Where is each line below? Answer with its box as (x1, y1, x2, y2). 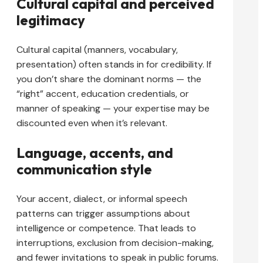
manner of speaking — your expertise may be (16, 102, 210, 115)
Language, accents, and (16, 144, 173, 162)
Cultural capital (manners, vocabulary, (16, 43, 178, 56)
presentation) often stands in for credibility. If (16, 58, 211, 71)
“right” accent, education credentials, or (16, 87, 189, 100)
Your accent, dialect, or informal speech (16, 193, 187, 205)
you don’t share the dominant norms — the (16, 73, 201, 86)
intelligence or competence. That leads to (16, 222, 196, 235)
